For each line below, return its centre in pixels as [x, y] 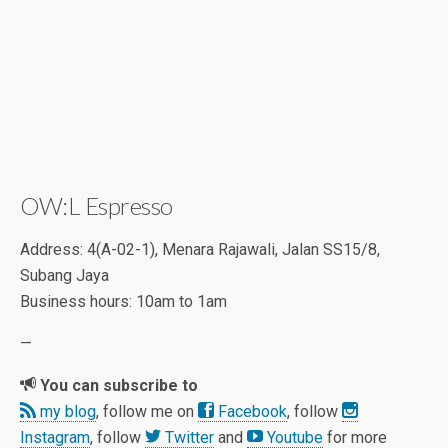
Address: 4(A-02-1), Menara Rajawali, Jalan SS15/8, [200, 250]
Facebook [250, 412]
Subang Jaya [64, 276]
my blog [66, 412]
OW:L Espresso [96, 206]
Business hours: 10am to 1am [123, 302]
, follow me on [147, 412]
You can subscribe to [117, 386]
